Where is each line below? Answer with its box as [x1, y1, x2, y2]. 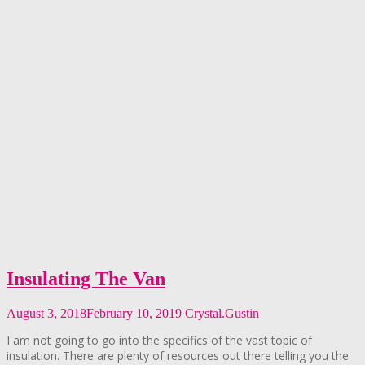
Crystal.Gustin [185, 306, 259, 320]
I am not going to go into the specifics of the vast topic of [7, 332, 312, 348]
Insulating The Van [7, 267, 165, 289]
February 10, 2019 [86, 306, 182, 320]
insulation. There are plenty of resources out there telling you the [7, 347, 349, 363]
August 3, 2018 [7, 306, 86, 320]
